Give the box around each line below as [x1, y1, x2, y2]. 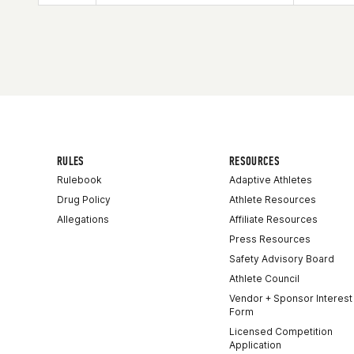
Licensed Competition [229, 326, 333, 337]
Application [229, 339, 281, 351]
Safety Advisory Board [229, 253, 334, 265]
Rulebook [57, 174, 102, 186]
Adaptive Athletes [229, 174, 312, 186]
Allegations [57, 213, 109, 225]
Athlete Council [229, 273, 299, 284]
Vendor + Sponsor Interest [229, 292, 352, 304]
